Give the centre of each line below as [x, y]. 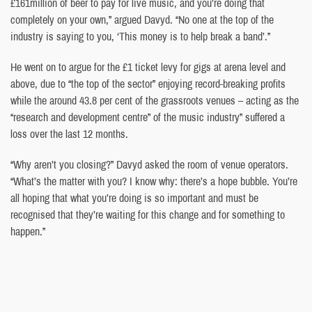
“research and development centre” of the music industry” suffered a [148, 117]
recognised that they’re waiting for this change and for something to [148, 214]
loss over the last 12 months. [69, 133]
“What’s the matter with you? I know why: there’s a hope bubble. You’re [154, 181]
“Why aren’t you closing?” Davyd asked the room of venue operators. [149, 164]
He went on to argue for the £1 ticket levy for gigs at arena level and [148, 67]
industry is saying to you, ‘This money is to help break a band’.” [140, 36]
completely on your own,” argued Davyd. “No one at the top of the [142, 19]
